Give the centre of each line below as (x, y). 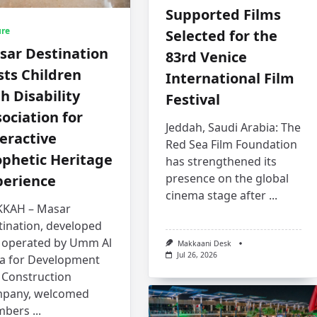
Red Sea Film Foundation (232, 144)
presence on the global (227, 178)
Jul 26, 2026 (197, 255)
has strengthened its (221, 161)
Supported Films (224, 14)
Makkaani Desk (205, 243)
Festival (193, 99)
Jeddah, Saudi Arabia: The (234, 127)
